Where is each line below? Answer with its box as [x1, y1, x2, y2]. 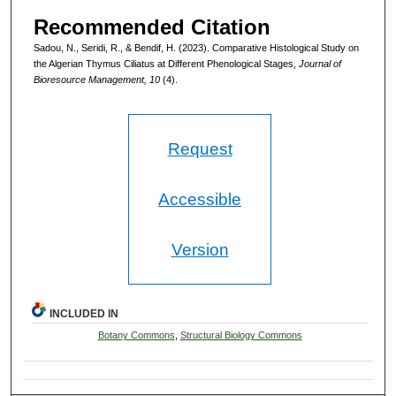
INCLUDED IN [49, 308, 119, 321]
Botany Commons [97, 330, 175, 341]
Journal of [298, 57, 341, 69]
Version [171, 240, 229, 260]
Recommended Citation [33, 14, 270, 39]
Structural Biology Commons [179, 330, 302, 341]
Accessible [158, 190, 242, 209]
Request [167, 140, 232, 159]
